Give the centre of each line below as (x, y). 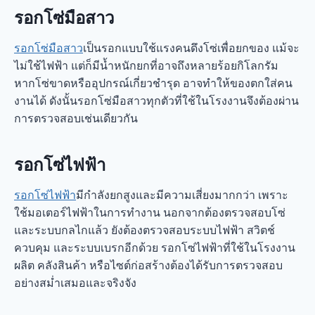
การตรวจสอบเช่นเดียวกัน (76, 118)
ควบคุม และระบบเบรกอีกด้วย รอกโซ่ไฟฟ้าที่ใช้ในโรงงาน (155, 247)
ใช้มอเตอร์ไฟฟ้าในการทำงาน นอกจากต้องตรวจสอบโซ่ (150, 212)
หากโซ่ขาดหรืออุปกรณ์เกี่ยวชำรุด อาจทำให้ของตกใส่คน (153, 83)
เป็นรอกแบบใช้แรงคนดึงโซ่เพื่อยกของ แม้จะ (191, 48)
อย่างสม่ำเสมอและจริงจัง (75, 283)
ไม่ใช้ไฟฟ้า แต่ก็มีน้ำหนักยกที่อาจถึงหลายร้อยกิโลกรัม (146, 65)
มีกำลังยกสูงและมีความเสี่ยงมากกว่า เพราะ (182, 195)
